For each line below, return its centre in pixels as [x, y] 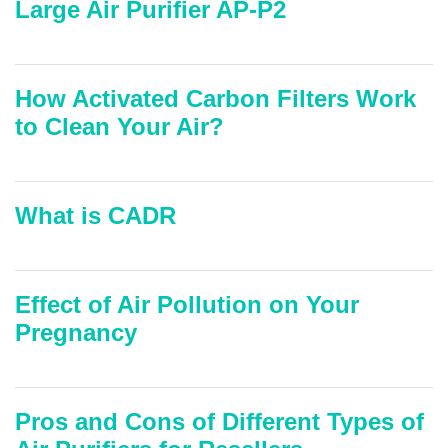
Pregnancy [76, 332]
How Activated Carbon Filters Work [215, 98]
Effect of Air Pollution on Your [187, 304]
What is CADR [95, 215]
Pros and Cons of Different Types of [219, 421]
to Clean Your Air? [119, 126]
